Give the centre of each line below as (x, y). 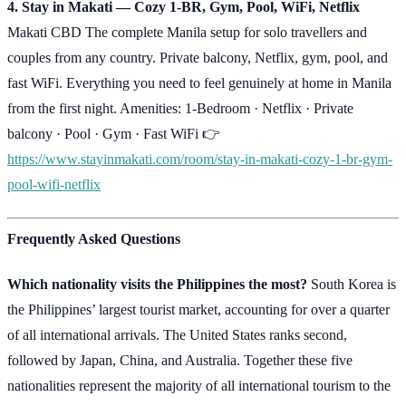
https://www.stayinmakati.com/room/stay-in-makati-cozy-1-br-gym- (200, 159)
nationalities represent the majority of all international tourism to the (199, 386)
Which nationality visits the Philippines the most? (157, 285)
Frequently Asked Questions (94, 238)
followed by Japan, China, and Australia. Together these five (180, 361)
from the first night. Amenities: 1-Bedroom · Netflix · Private (180, 108)
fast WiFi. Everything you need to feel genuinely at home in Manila (199, 82)
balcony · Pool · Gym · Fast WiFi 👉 (114, 133)
